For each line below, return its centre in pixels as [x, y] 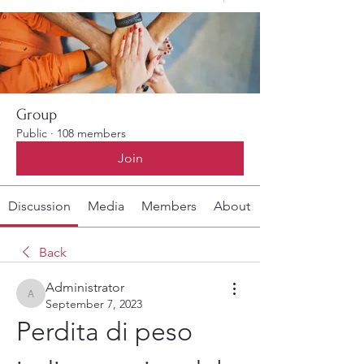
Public [32, 133]
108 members [91, 133]
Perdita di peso [104, 331]
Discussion [39, 206]
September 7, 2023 [94, 304]
